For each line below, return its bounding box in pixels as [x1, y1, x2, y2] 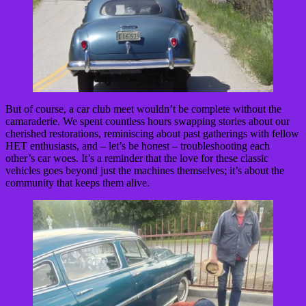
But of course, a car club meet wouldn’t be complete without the [5, 102, 281, 115]
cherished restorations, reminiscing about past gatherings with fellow [5, 127, 299, 139]
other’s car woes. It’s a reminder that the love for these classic [5, 152, 268, 164]
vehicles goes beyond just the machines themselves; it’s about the [5, 164, 284, 176]
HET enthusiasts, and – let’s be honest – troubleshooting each [5, 139, 270, 152]
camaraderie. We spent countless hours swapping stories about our [5, 115, 290, 127]
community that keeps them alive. [5, 176, 150, 189]
